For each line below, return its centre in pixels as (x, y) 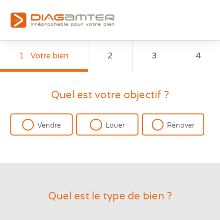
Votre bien (49, 56)
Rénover (181, 126)
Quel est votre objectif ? (110, 95)
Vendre (49, 126)
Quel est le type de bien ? (110, 196)
